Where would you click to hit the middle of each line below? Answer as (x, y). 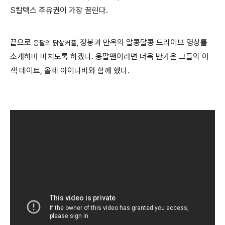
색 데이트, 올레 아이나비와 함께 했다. (71, 70)
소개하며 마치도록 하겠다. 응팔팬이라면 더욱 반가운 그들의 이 (109, 56)
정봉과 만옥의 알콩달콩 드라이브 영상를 (144, 42)
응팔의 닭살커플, (57, 42)
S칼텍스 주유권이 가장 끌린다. (60, 10)
